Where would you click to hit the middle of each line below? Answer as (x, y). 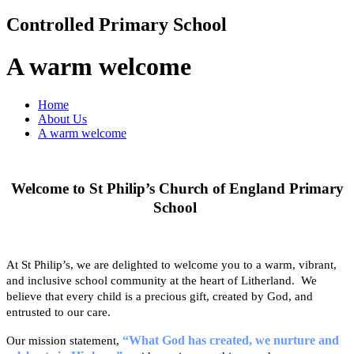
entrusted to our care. (79, 313)
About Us (62, 119)
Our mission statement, (64, 341)
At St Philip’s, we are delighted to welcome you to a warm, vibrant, (171, 265)
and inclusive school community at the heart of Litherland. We (162, 281)
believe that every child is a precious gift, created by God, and (160, 297)
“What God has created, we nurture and (231, 341)
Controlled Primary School (117, 24)
